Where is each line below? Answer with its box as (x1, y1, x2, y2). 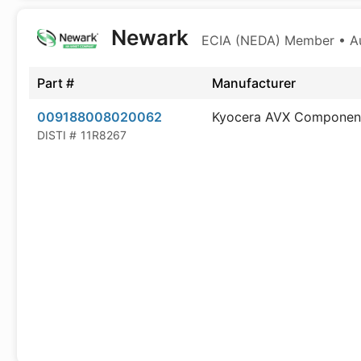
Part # (37, 75, 74, 91)
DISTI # (37, 128, 77, 142)
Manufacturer (212, 75, 296, 91)
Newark (106, 25, 193, 50)
